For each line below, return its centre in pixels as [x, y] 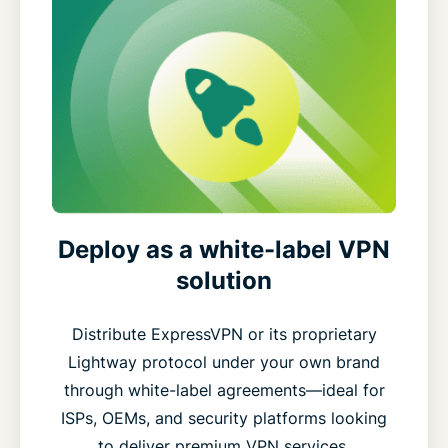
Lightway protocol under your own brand [224, 362]
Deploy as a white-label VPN [224, 250]
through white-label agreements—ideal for [224, 390]
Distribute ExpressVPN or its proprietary [224, 334]
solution [224, 281]
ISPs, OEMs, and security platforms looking [224, 418]
